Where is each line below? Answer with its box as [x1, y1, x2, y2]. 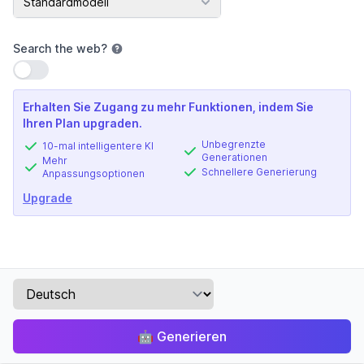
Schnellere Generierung [201, 166, 317, 178]
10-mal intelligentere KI [42, 140, 154, 152]
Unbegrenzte [201, 138, 266, 150]
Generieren [157, 328, 227, 344]
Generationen [201, 151, 267, 163]
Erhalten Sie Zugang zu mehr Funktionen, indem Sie [23, 100, 314, 114]
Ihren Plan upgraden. [23, 116, 142, 130]
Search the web [13, 41, 101, 55]
